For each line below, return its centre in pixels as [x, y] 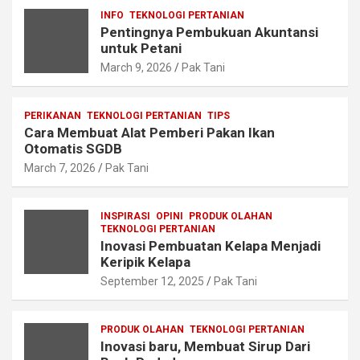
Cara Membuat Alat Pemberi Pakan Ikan [149, 133]
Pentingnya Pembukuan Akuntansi [209, 33]
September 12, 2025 [152, 282]
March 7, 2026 [60, 168]
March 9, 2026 [136, 68]
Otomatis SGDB [73, 149]
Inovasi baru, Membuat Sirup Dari [205, 347]
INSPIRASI [125, 217]
